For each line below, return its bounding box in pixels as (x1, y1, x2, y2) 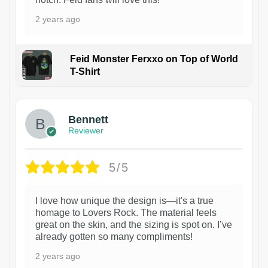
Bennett (68, 113, 108, 126)
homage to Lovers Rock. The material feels (35, 208, 217, 218)
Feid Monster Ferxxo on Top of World (69, 54, 238, 65)
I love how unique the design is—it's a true (35, 196, 214, 206)
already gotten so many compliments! (35, 232, 193, 242)
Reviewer (68, 125, 103, 135)
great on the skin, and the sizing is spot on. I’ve (35, 220, 232, 230)
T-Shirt (69, 66, 100, 77)
